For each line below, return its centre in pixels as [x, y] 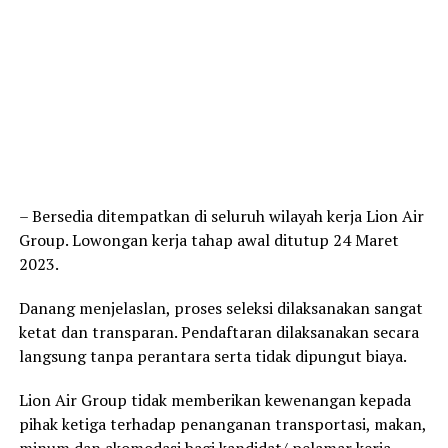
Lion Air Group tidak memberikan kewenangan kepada [214, 400]
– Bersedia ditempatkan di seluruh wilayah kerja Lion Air [221, 216]
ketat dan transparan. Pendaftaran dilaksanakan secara [218, 332]
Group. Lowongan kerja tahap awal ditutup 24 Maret [208, 240]
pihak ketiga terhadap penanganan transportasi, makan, [222, 424]
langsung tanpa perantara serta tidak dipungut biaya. [212, 356]
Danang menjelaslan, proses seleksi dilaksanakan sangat [220, 308]
